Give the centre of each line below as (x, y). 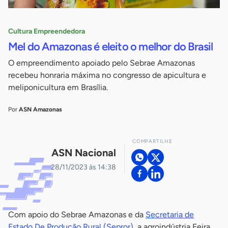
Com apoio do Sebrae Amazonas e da (77, 215)
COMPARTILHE (152, 141)
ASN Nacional (84, 152)
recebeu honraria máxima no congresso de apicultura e (107, 75)
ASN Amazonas (40, 110)
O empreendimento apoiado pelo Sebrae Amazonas (102, 63)
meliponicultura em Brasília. (58, 88)
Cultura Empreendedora (47, 32)
